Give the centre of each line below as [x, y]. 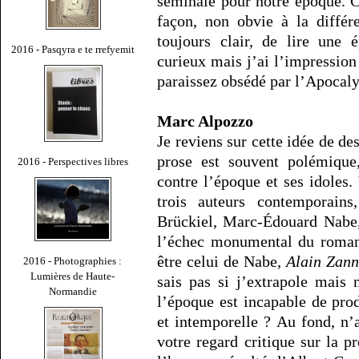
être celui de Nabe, [222, 262]
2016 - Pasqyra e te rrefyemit [73, 49]
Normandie [73, 291]
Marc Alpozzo [205, 121]
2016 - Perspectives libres [73, 161]
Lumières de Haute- [73, 276]
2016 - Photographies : [73, 260]
